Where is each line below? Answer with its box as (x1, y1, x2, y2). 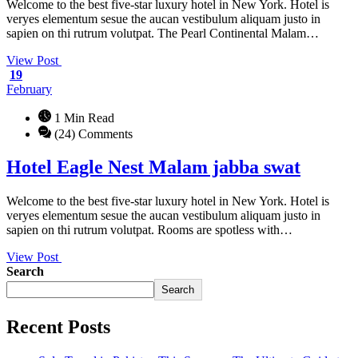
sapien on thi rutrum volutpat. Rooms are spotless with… (6, 223, 292, 237)
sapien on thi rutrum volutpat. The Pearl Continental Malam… (6, 26, 319, 40)
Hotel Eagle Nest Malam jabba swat (6, 157, 300, 178)
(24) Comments (51, 126, 133, 141)
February (6, 82, 52, 96)
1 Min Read (51, 110, 114, 125)
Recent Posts (6, 316, 110, 338)
